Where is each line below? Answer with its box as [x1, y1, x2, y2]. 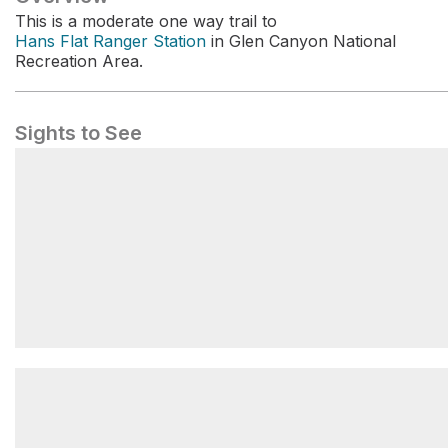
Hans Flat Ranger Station [15, 31, 206, 51]
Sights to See [15, 121, 142, 145]
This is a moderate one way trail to [15, 11, 277, 31]
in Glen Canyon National [206, 31, 396, 51]
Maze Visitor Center [27, 361, 203, 382]
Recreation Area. [15, 51, 143, 71]
